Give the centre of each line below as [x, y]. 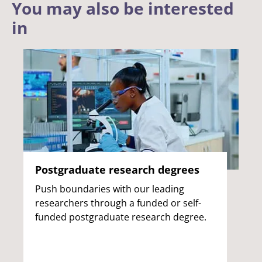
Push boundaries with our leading [110, 189]
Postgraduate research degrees [117, 170]
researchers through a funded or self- [118, 203]
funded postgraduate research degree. [121, 217]
